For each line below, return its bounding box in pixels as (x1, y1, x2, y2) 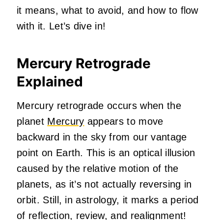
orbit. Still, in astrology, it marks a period (17, 194, 199, 205)
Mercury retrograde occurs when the (17, 100, 181, 111)
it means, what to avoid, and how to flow (17, 4, 198, 16)
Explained (17, 73, 83, 90)
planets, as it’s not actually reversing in (17, 178, 192, 190)
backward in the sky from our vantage (17, 131, 187, 142)
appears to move (84, 115, 164, 127)
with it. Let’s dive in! (17, 20, 106, 31)
